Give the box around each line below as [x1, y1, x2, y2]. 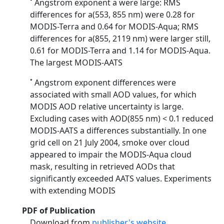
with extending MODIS [30, 185, 115, 196]
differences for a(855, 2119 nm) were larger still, [30, 33, 210, 44]
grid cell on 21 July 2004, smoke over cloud [30, 137, 189, 148]
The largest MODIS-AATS [30, 57, 122, 68]
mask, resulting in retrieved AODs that [30, 161, 175, 172]
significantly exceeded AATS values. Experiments [30, 173, 211, 184]
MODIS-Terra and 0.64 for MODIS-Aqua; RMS [30, 21, 198, 32]
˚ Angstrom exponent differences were [30, 77, 176, 88]
